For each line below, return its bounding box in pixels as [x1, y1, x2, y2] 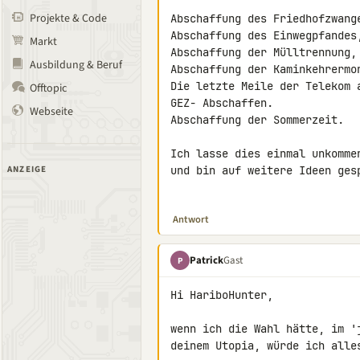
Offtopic [30, 80, 67, 96]
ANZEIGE [7, 163, 47, 175]
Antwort [173, 212, 209, 227]
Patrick [190, 252, 223, 268]
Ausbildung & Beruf [30, 57, 122, 73]
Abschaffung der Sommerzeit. [170, 112, 344, 127]
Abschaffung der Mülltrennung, [170, 45, 357, 59]
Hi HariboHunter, [170, 288, 273, 302]
